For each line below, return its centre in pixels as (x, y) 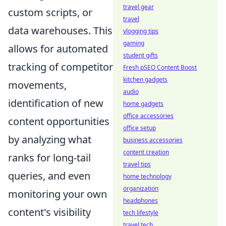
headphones (140, 201)
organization (141, 188)
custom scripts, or (50, 12)
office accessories (148, 116)
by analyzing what (50, 139)
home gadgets (143, 104)
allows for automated (58, 48)
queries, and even (49, 176)
